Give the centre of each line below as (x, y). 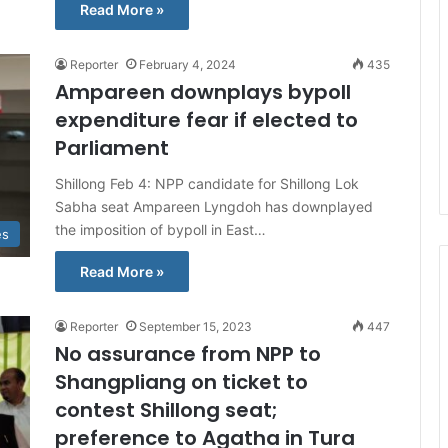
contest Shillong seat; (166, 410)
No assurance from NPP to (188, 354)
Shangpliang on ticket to (181, 382)
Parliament (112, 148)
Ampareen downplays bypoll (203, 92)
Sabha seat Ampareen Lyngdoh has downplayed (214, 206)
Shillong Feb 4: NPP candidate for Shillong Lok (207, 183)
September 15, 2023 (195, 326)
